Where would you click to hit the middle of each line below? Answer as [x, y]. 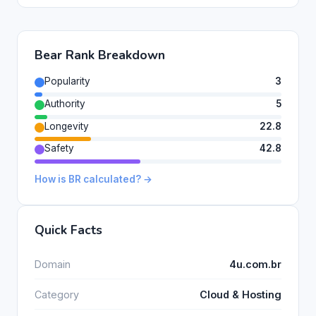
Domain [53, 264]
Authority [65, 103]
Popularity [67, 81]
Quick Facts [68, 230]
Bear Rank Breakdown [100, 55]
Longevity [67, 126]
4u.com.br [255, 264]
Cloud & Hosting [241, 294]
